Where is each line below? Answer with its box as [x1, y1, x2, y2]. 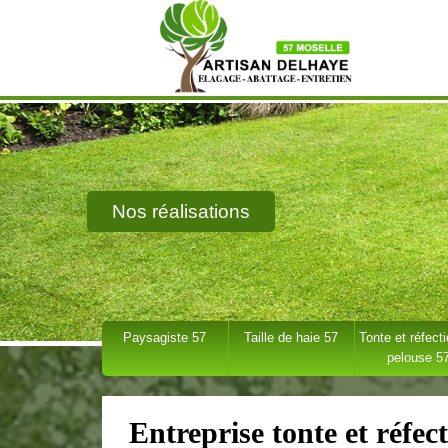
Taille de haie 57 [244, 330, 339, 345]
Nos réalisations [112, 201, 250, 222]
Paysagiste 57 [123, 330, 207, 345]
